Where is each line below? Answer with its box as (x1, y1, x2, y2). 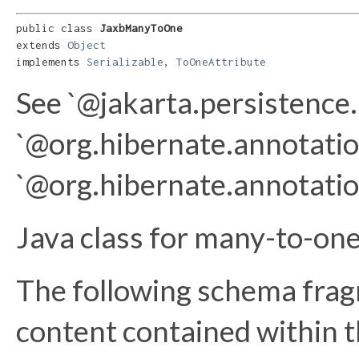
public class (16, 22, 99, 35)
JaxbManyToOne (99, 22, 183, 35)
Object (67, 38, 106, 52)
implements (16, 55, 87, 69)
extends (16, 38, 67, 52)
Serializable (87, 55, 163, 69)
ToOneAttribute (176, 55, 266, 69)
